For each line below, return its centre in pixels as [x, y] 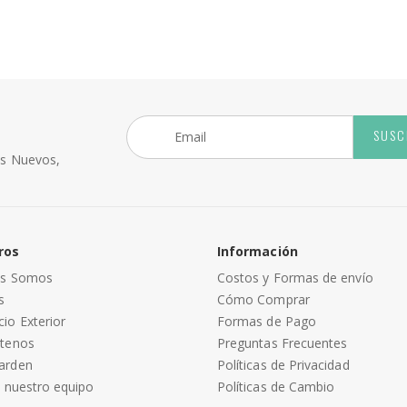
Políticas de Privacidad [283, 364]
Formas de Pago [267, 321]
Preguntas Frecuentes [283, 342]
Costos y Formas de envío [295, 277]
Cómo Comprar [263, 299]
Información [258, 251]
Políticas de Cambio [276, 386]
